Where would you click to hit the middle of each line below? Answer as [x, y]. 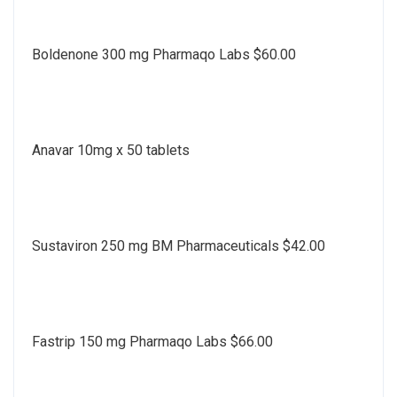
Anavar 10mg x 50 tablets [111, 150]
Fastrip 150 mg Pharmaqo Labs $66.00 [152, 341]
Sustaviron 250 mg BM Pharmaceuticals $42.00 [179, 245]
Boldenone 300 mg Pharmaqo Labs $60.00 [164, 54]
